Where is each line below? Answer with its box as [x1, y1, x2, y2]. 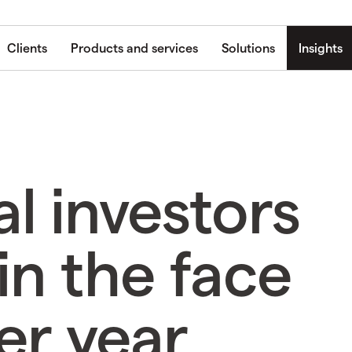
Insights [299, 40, 343, 55]
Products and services [71, 40, 198, 55]
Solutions [222, 40, 275, 55]
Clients [7, 40, 47, 55]
